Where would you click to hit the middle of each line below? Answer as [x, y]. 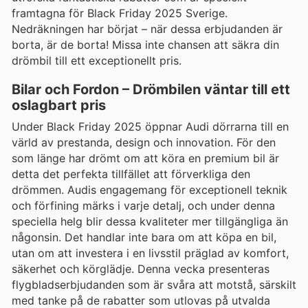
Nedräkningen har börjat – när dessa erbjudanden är [147, 29]
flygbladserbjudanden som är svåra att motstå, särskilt [154, 284]
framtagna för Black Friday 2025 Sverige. [120, 13]
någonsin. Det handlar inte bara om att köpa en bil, [144, 237]
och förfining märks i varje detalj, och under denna [143, 205]
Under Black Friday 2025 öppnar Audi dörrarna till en [150, 126]
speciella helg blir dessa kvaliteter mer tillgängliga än [150, 221]
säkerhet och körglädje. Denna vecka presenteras [141, 268]
